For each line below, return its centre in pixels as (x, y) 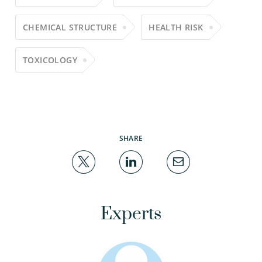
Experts (131, 214)
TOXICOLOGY (50, 60)
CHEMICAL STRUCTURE (70, 27)
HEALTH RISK (176, 27)
